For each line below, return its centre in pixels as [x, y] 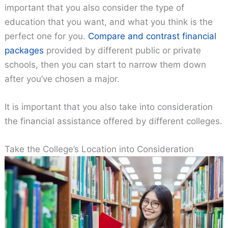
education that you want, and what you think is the [109, 22]
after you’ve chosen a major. [62, 79]
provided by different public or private [123, 50]
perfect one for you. [47, 36]
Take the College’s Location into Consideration [99, 149]
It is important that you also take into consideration [109, 107]
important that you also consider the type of [95, 7]
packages [24, 50]
